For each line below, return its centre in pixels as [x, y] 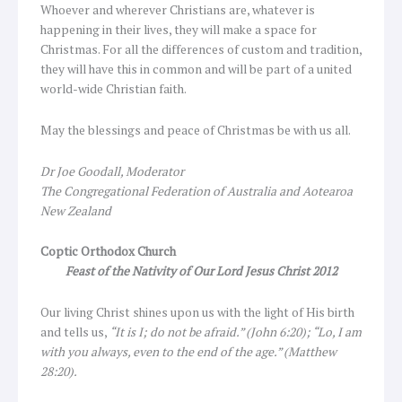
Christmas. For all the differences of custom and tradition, [201, 49]
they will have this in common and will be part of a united [196, 69]
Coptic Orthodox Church [108, 252]
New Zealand [76, 210]
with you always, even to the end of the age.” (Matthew [188, 352]
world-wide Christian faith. [114, 88]
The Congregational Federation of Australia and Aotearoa [197, 191]
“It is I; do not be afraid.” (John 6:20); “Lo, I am [236, 332]
